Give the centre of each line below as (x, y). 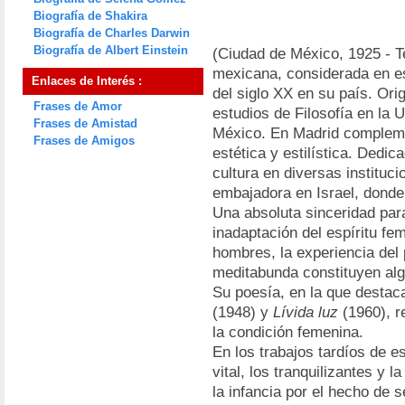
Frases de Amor (78, 106)
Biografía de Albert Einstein (111, 50)
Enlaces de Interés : (87, 81)
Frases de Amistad (85, 123)
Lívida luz (306, 312)
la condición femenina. (288, 332)
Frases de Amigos (84, 141)
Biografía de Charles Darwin (112, 33)
